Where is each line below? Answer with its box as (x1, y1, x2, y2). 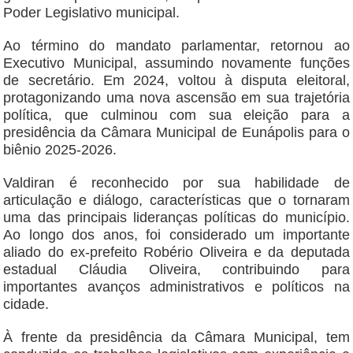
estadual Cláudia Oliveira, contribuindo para (3, 262, 350, 278)
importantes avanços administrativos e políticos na (3, 279, 350, 295)
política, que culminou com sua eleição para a (3, 107, 350, 124)
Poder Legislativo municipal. (3, 5, 180, 21)
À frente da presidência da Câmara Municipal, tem (3, 329, 350, 346)
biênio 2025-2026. (3, 142, 117, 158)
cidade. (3, 296, 50, 313)
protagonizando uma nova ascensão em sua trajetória (3, 90, 350, 106)
